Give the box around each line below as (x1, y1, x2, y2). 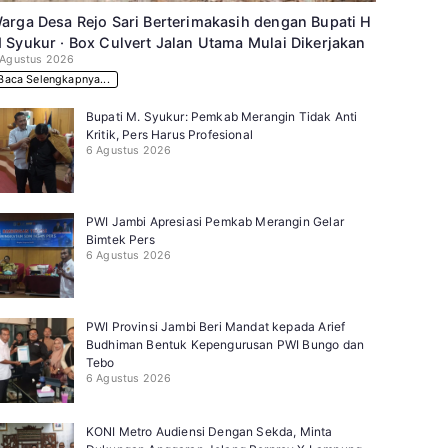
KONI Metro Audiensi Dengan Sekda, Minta (85, 423, 333, 439)
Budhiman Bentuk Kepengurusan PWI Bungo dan (85, 336, 365, 352)
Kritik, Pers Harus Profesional (85, 126, 253, 142)
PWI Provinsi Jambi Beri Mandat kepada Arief (85, 318, 346, 334)
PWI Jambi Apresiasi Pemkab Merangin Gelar (85, 213, 344, 229)
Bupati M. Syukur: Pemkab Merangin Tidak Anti (85, 108, 358, 124)
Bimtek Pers (85, 231, 155, 247)
